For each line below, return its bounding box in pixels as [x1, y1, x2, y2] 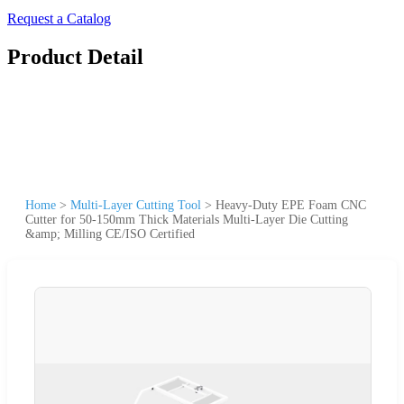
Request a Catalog [7, 11, 111, 26]
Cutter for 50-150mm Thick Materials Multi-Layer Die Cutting [25, 212, 348, 226]
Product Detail [7, 44, 143, 69]
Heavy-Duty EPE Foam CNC [216, 197, 366, 212]
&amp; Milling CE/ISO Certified [25, 226, 195, 241]
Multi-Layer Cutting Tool [70, 197, 201, 212]
